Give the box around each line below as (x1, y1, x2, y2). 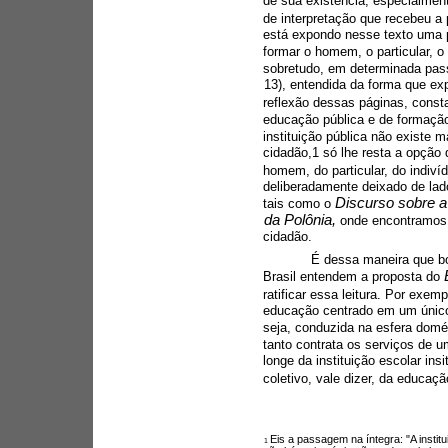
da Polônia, (263, 211, 340, 228)
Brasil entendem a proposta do (262, 269, 444, 285)
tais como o (262, 195, 335, 211)
